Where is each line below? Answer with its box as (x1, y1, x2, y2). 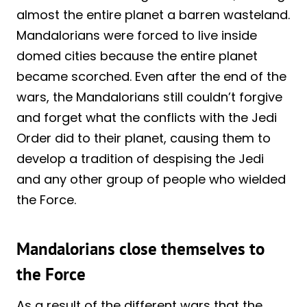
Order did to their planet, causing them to (16, 130, 271, 147)
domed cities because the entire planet (16, 47, 258, 65)
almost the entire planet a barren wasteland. (16, 6, 290, 24)
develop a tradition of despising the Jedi (16, 150, 264, 168)
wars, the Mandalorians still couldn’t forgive (16, 88, 282, 106)
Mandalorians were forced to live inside (16, 27, 257, 45)
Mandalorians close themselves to (16, 237, 265, 260)
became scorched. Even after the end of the (16, 68, 286, 86)
